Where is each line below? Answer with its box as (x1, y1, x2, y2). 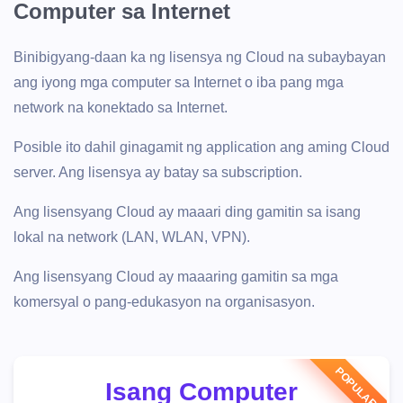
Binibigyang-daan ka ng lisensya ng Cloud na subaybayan (13, 49, 386, 65)
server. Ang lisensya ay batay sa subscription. (13, 165, 302, 180)
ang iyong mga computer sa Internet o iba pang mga (13, 75, 344, 90)
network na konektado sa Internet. (13, 100, 228, 115)
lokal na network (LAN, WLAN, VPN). (13, 229, 250, 245)
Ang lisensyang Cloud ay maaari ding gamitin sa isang (13, 204, 361, 219)
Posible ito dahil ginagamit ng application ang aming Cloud (13, 139, 390, 155)
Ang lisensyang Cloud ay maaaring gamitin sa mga (13, 269, 338, 284)
